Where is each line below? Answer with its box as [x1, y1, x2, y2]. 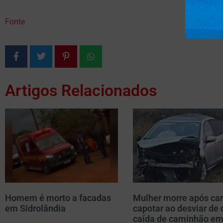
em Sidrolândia [5, 203, 66, 214]
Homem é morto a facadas [5, 193, 111, 204]
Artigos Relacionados [5, 81, 157, 100]
